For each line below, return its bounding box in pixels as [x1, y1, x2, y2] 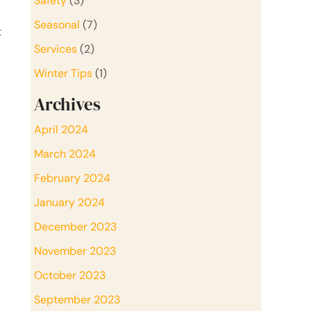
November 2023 [34, 243, 116, 258]
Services [34, 41, 77, 56]
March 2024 [34, 146, 96, 161]
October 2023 [34, 267, 106, 283]
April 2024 [34, 121, 88, 137]
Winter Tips [34, 65, 92, 81]
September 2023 [34, 292, 120, 307]
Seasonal [34, 17, 80, 32]
